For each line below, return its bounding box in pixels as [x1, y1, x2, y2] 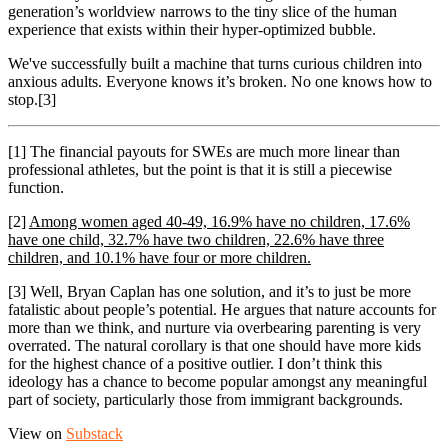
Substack [66, 425, 123, 443]
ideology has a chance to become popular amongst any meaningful [8, 373, 427, 391]
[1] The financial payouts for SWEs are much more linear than [8, 143, 400, 161]
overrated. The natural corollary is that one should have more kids [8, 337, 421, 355]
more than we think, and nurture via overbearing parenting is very [8, 319, 421, 337]
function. [8, 179, 64, 197]
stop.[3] [8, 91, 56, 109]
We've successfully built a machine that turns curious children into [8, 55, 422, 73]
